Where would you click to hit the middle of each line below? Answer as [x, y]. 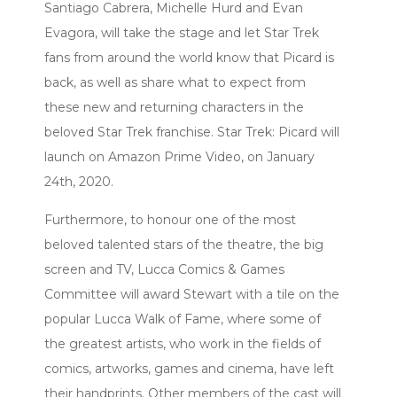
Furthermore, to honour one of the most [170, 219]
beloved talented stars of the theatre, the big [184, 244]
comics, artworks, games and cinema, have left [189, 368]
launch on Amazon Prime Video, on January [179, 156]
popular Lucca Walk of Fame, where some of [183, 319]
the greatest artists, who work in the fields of [183, 343]
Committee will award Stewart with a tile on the [192, 294]
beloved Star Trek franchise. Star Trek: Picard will [192, 132]
